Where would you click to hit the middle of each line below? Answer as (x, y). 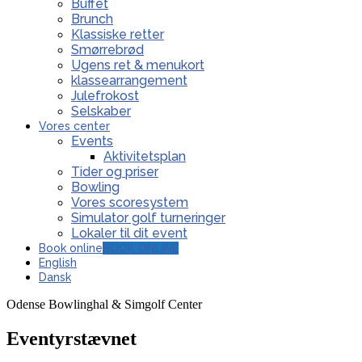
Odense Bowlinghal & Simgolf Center (104, 304)
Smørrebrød (107, 50)
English (58, 263)
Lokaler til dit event (129, 233)
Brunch (92, 19)
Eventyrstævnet (72, 338)
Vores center (74, 126)
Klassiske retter (118, 34)
